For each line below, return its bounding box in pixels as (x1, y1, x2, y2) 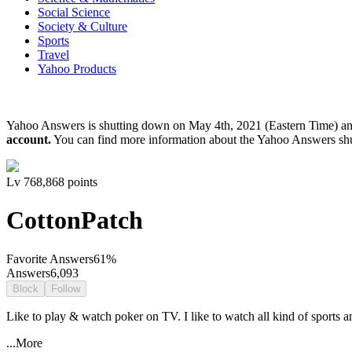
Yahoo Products (38, 61, 116, 75)
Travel (38, 47, 69, 61)
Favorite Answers (6, 251, 93, 266)
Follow (51, 282, 80, 295)
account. (6, 132, 51, 146)
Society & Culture (38, 19, 127, 33)
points (64, 174, 97, 189)
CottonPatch (6, 206, 143, 235)
